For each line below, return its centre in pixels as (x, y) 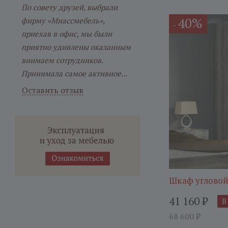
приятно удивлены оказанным (76, 47)
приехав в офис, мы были (67, 34)
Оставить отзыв (53, 90)
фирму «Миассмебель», (63, 20)
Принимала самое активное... (74, 73)
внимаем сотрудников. (62, 60)
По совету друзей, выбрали (69, 7)
